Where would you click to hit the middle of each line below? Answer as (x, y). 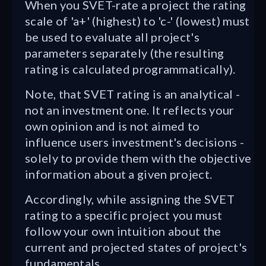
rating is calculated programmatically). (130, 69)
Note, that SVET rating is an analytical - (133, 94)
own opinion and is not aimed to (113, 126)
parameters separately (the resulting (125, 53)
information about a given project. (119, 174)
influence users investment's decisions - (134, 142)
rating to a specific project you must (124, 215)
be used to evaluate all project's (112, 37)
